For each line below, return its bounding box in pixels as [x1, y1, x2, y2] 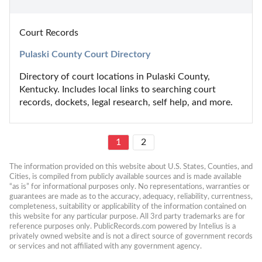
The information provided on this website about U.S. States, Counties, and [9, 163, 253, 170]
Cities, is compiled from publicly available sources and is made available [9, 173, 242, 180]
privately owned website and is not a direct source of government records [9, 232, 253, 240]
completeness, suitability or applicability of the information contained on [9, 202, 246, 210]
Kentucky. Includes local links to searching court [19, 84, 216, 94]
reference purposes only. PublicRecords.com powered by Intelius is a [9, 222, 236, 230]
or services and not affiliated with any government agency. [9, 242, 202, 250]
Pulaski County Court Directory [19, 49, 150, 59]
